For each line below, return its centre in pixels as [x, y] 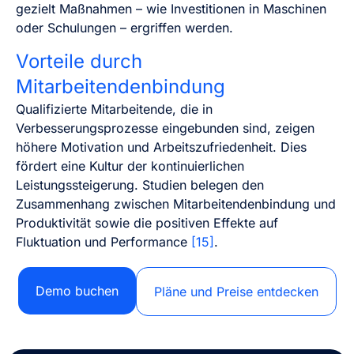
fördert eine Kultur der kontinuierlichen [130, 166]
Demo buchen [77, 290]
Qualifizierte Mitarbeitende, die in [114, 109]
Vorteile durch [79, 61]
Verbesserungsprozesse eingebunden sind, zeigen [165, 128]
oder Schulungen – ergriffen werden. [124, 28]
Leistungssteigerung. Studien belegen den [140, 185]
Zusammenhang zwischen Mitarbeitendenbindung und [176, 203]
